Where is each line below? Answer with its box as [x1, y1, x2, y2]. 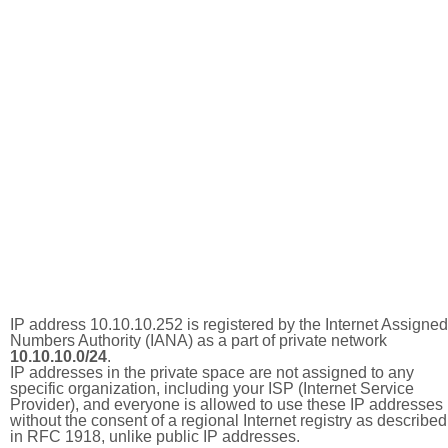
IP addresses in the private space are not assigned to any [10, 364, 414, 381]
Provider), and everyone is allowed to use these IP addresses [10, 396, 443, 413]
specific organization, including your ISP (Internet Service [10, 380, 414, 397]
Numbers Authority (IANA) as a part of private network [10, 332, 387, 349]
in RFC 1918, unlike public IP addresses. [10, 428, 300, 445]
